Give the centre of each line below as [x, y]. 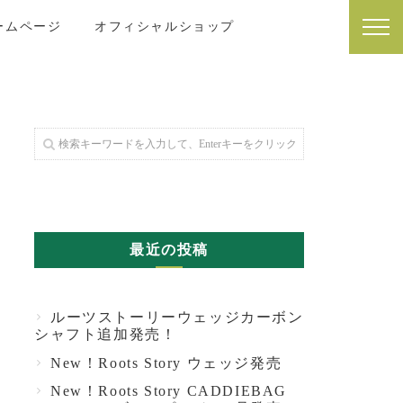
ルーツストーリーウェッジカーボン [177, 317]
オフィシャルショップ [165, 26]
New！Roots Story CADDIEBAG [169, 391]
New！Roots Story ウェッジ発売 [166, 363]
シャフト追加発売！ [106, 334]
